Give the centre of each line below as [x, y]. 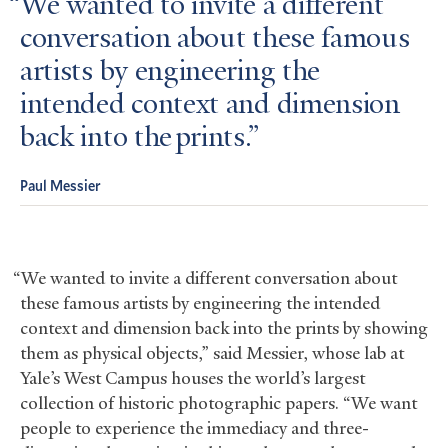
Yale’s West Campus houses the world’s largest [192, 377]
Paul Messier [60, 185]
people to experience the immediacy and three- [194, 427]
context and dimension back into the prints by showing [224, 327]
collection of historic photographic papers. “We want [218, 402]
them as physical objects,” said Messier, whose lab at [212, 352]
